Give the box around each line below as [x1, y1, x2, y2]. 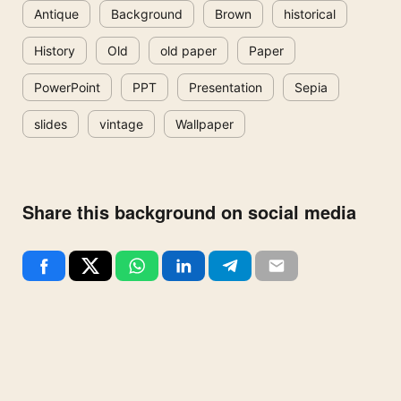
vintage [99, 116, 143, 132]
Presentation [189, 80, 262, 96]
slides [34, 116, 67, 132]
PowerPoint [34, 80, 100, 96]
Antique [34, 6, 79, 22]
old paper [160, 43, 217, 59]
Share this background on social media [22, 199, 356, 226]
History [34, 43, 75, 59]
